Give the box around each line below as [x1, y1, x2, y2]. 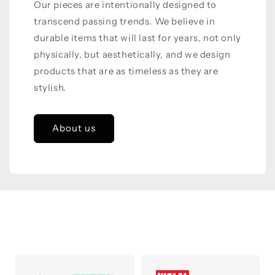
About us [52, 122, 96, 134]
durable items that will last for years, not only [34, 31, 241, 44]
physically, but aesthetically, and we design [34, 48, 231, 60]
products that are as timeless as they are [34, 64, 219, 77]
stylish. [34, 81, 66, 93]
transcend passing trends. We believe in [34, 15, 215, 27]
